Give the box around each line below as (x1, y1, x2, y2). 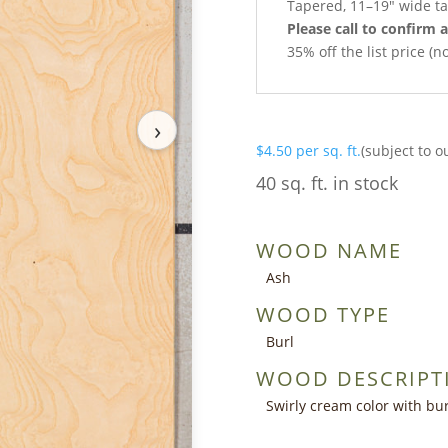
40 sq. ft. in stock (256, 170, 398, 195)
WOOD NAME (256, 236, 402, 264)
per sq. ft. (296, 140, 361, 160)
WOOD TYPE (256, 300, 390, 328)
